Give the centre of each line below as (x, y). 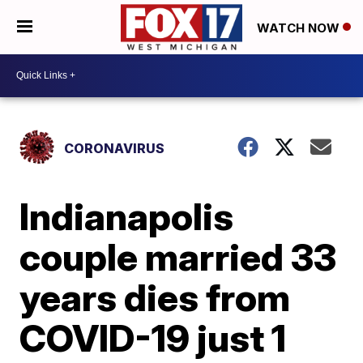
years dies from (155, 297)
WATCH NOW (300, 28)
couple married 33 (178, 256)
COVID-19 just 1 (153, 337)
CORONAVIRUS (115, 148)
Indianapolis (127, 216)
